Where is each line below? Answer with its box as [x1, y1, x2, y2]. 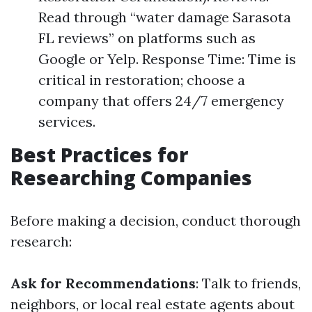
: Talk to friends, [196, 274, 301, 292]
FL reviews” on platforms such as [38, 29, 256, 47]
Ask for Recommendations [10, 274, 196, 292]
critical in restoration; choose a [38, 71, 245, 88]
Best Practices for [10, 141, 188, 168]
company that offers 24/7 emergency [38, 92, 284, 109]
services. [38, 113, 95, 130]
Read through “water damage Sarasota [38, 8, 291, 26]
